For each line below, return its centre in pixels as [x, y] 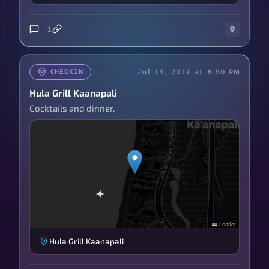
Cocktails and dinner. [72, 108]
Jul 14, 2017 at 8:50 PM [189, 72]
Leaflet [227, 224]
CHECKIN [67, 71]
